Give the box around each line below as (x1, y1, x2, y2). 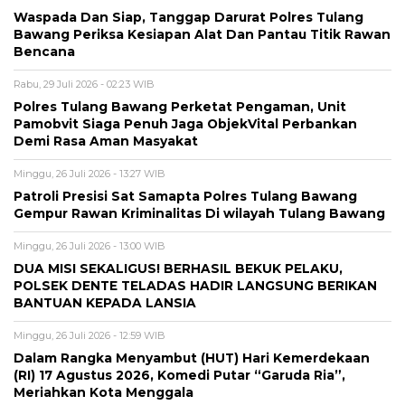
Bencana (14, 43, 75, 59)
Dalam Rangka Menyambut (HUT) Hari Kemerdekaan (14, 350, 370, 365)
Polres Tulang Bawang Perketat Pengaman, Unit (14, 99, 346, 114)
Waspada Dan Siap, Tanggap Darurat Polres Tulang (14, 9, 363, 24)
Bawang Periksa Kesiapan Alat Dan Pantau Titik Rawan (14, 26, 391, 42)
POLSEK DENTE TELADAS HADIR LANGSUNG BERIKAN (14, 278, 377, 293)
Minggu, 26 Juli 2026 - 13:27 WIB (14, 166, 165, 180)
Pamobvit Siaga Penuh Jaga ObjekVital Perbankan (14, 116, 357, 131)
